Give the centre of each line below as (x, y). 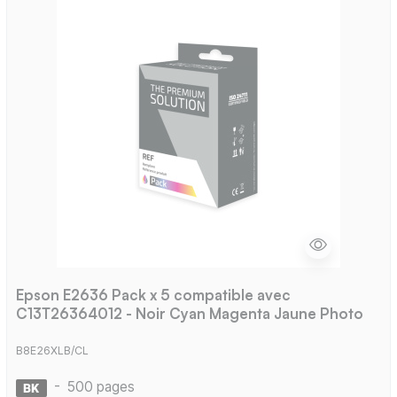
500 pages (101, 386)
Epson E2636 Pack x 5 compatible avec (153, 295)
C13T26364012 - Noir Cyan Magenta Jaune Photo (189, 314)
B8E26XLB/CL (52, 350)
